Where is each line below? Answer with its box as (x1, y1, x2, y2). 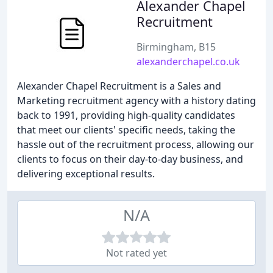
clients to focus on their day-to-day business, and (17, 152, 243, 166)
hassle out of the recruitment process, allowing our (17, 138, 254, 151)
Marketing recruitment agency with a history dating (17, 94, 256, 107)
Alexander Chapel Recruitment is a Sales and (17, 79, 221, 93)
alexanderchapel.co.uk (136, 55, 240, 68)
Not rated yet (106, 246, 167, 260)
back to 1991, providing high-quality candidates (17, 108, 235, 122)
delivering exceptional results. (17, 167, 155, 180)
